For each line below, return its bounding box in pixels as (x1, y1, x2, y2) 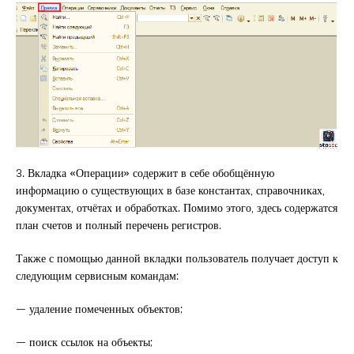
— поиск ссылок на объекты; (16, 331, 153, 352)
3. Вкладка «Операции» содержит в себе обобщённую (16, 162, 274, 183)
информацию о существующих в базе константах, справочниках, (16, 179, 325, 200)
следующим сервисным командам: (16, 265, 179, 285)
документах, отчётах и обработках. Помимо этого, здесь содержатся (16, 197, 337, 217)
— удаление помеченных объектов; (16, 298, 183, 318)
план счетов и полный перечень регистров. (16, 214, 221, 235)
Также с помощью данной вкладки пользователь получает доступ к (16, 247, 338, 268)
